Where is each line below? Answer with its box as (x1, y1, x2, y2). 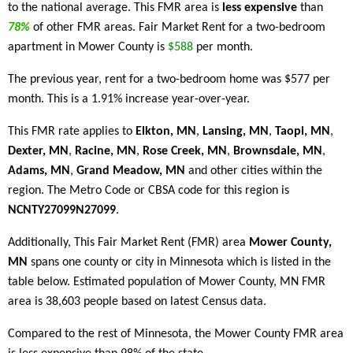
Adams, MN (8, 165, 70, 178)
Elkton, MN (136, 125, 196, 139)
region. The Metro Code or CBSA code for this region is (8, 184, 289, 198)
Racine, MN (75, 145, 136, 158)
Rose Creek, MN (143, 145, 227, 158)
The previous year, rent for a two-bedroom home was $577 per (8, 73, 330, 87)
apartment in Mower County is (8, 41, 168, 54)
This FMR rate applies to (8, 125, 136, 139)
